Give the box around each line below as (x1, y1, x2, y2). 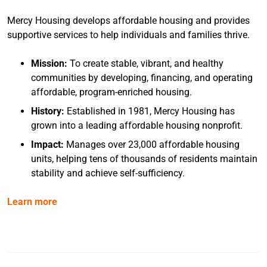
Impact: (31, 138, 64, 150)
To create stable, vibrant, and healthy (67, 57, 223, 69)
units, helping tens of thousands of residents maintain (31, 153, 257, 164)
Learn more (7, 195, 57, 207)
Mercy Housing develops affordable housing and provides (7, 14, 250, 26)
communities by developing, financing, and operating (31, 72, 253, 83)
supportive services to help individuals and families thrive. (7, 29, 250, 41)
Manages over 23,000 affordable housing (64, 138, 240, 150)
